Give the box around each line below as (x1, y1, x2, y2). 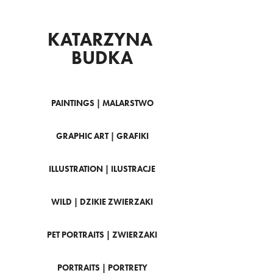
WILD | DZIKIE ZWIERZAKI (51, 197, 154, 207)
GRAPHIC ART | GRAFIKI (55, 131, 149, 141)
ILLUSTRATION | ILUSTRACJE (49, 164, 156, 174)
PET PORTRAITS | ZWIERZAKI (47, 230, 158, 240)
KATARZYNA (48, 28, 153, 51)
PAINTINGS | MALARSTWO (51, 98, 154, 108)
